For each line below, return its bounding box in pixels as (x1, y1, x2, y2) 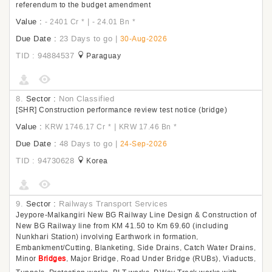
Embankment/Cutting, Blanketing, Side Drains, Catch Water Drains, (16, 243, 256, 253)
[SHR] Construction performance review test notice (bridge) (16, 105, 227, 115)
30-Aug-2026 (120, 34, 167, 44)
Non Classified (59, 93, 114, 104)
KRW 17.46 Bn (118, 122, 171, 132)
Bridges (38, 254, 66, 263)
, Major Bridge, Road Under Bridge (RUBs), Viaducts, (66, 254, 256, 263)
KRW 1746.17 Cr (45, 122, 105, 132)
